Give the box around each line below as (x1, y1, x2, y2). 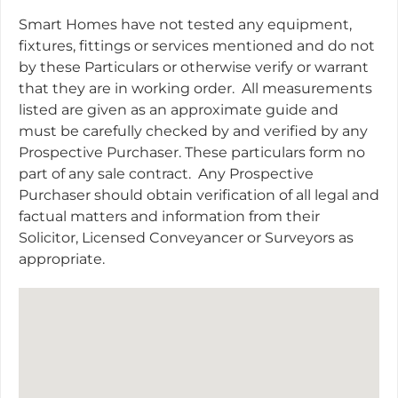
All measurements (242, 80, 372, 97)
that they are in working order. (19, 80, 235, 97)
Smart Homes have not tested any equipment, (19, 16, 352, 33)
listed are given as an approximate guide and (19, 101, 338, 118)
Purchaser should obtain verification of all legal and (19, 187, 379, 203)
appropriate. (19, 251, 105, 267)
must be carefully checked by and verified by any (19, 123, 368, 139)
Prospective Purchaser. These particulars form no (19, 144, 365, 161)
